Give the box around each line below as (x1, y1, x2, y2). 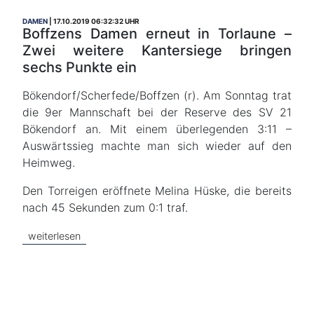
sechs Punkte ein (22, 59, 137, 76)
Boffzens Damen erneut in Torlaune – (22, 25, 292, 42)
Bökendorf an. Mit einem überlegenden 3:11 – (22, 122, 292, 136)
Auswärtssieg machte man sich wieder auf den (22, 139, 292, 153)
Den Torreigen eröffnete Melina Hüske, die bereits (22, 184, 292, 198)
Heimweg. (22, 156, 75, 170)
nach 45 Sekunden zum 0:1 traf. (22, 200, 188, 214)
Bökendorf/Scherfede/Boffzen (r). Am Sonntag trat (22, 88, 292, 102)
